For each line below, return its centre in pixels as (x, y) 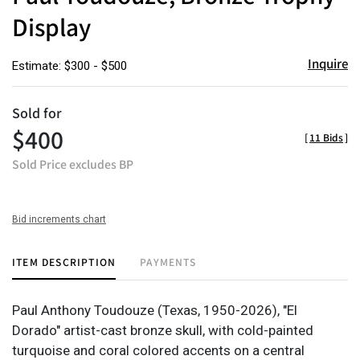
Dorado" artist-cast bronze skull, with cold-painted (163, 330)
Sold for (37, 112)
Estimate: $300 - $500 (70, 65)
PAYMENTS (168, 261)
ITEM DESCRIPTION (64, 261)
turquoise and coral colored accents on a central (158, 350)
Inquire (327, 63)
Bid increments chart (59, 219)
